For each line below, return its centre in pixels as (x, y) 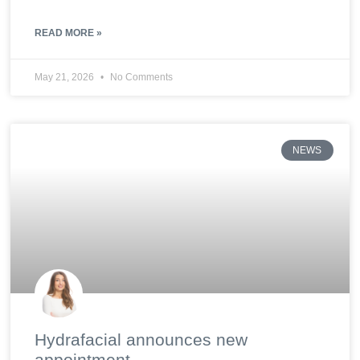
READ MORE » (69, 33)
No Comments (141, 78)
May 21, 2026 (66, 78)
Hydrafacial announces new (141, 339)
